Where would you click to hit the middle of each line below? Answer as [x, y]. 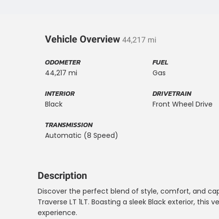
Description [62, 175]
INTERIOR [60, 94]
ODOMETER [63, 62]
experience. [57, 213]
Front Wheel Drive [183, 104]
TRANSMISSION [69, 125]
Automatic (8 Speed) [82, 135]
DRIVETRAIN [172, 94]
